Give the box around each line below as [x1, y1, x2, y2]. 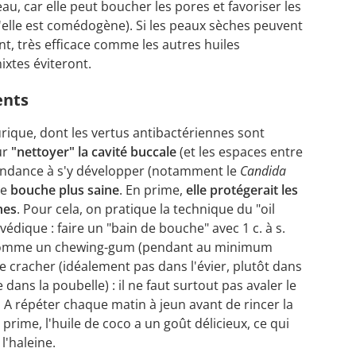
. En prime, [119, 181, 186, 199]
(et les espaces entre [176, 143, 303, 161]
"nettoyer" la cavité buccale [11, 143, 176, 161]
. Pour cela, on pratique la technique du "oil [17, 200, 275, 219]
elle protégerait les [186, 181, 298, 199]
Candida [240, 162, 286, 180]
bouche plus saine [10, 181, 119, 199]
